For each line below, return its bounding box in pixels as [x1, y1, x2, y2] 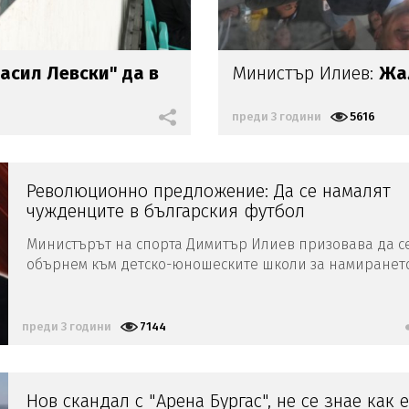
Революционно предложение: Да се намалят [26, 179, 391, 202]
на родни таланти [26, 275, 151, 293]
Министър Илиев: [232, 61, 379, 84]
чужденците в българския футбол [26, 199, 305, 222]
